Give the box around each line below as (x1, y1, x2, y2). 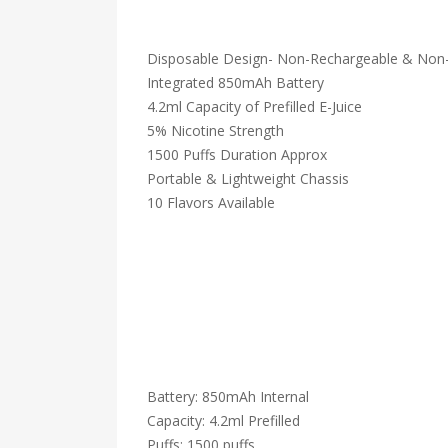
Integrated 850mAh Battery (147, 73, 324, 92)
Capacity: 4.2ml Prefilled (147, 411, 300, 430)
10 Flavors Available (147, 193, 275, 212)
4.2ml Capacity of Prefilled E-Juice (147, 97, 362, 116)
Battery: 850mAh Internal (147, 387, 309, 406)
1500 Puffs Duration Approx (147, 145, 327, 164)
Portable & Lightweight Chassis (147, 169, 349, 188)
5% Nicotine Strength (147, 121, 284, 140)
